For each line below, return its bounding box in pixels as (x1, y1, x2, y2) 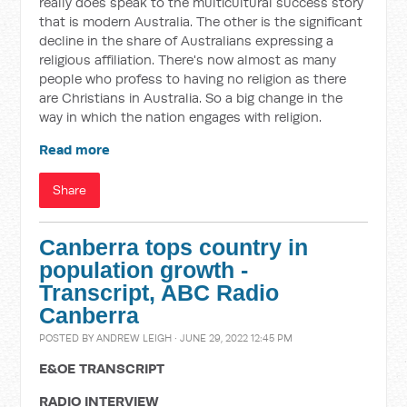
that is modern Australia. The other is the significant (39, 13, 363, 30)
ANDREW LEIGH (96, 332, 173, 344)
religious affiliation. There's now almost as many (39, 51, 337, 68)
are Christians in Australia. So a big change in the (39, 89, 343, 106)
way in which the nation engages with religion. (39, 108, 323, 125)
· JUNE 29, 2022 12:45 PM (172, 332, 293, 344)
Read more (39, 141, 111, 158)
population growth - (39, 258, 249, 283)
